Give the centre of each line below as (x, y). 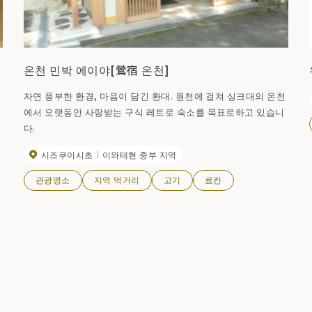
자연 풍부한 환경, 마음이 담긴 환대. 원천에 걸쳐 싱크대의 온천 (155, 96)
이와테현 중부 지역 (139, 154)
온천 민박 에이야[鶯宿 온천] (97, 70)
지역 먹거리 (117, 180)
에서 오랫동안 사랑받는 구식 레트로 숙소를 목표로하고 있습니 (154, 112)
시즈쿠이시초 (67, 154)
